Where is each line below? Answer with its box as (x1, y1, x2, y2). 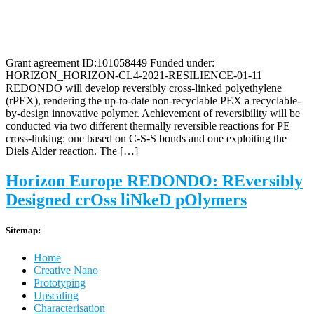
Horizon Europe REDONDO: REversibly (6, 171, 303, 190)
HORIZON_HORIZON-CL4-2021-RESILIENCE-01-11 (6, 69, 262, 81)
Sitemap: (6, 224, 41, 235)
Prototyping (34, 277, 86, 289)
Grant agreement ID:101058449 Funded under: (6, 56, 214, 69)
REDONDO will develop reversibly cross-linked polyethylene (6, 81, 282, 94)
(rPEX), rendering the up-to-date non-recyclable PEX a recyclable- (6, 94, 301, 107)
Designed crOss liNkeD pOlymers (6, 190, 247, 209)
